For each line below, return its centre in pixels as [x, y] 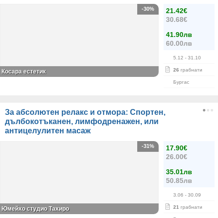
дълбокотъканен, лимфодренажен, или [82, 121]
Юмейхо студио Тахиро [35, 209]
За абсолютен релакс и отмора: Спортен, [85, 112]
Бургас [181, 82]
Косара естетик [24, 72]
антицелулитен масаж [48, 131]
